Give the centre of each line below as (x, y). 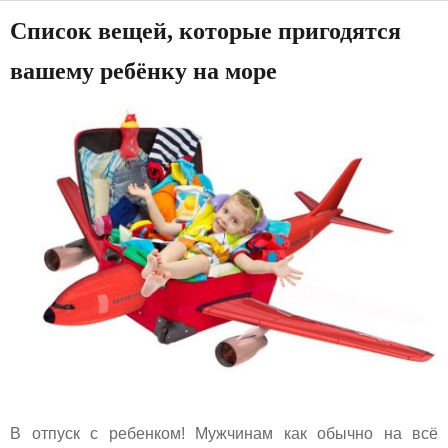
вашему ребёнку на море (143, 71)
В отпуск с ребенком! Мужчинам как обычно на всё (224, 434)
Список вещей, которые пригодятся (205, 31)
